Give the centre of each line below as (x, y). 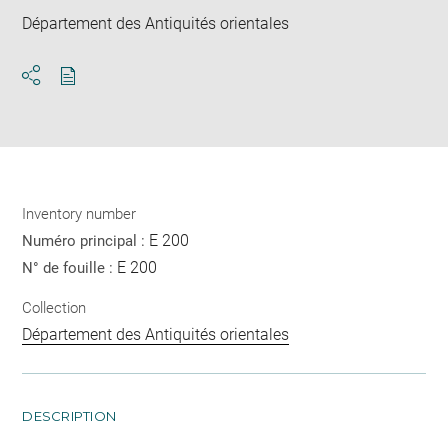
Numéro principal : (86, 241)
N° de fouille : (70, 268)
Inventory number (79, 214)
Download (103, 94)
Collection (54, 307)
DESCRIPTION (69, 415)
